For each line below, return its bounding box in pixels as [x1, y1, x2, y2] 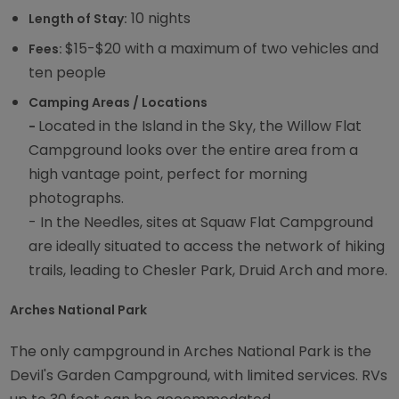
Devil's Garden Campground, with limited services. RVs [10, 365, 388, 387]
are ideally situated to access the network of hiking [28, 235, 386, 256]
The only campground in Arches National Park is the [10, 341, 372, 362]
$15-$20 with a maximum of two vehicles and [65, 37, 379, 59]
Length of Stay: [28, 10, 128, 28]
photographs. [28, 187, 125, 208]
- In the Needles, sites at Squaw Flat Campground [28, 211, 374, 232]
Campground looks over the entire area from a [28, 139, 359, 160]
